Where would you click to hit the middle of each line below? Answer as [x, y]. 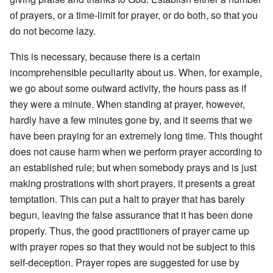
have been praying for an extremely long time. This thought [136, 135]
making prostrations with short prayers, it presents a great [132, 183]
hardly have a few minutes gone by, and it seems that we [131, 119]
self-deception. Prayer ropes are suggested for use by [125, 262]
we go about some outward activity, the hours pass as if [128, 88]
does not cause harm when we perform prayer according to [136, 151]
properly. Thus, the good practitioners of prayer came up [129, 230]
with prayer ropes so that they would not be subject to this [133, 246]
